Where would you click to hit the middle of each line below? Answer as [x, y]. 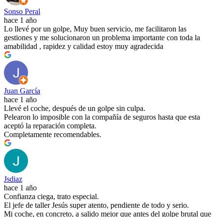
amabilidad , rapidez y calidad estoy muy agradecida [84, 46]
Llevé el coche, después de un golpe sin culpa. [75, 108]
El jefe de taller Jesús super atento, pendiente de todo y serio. [96, 205]
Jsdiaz [13, 179]
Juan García [22, 91]
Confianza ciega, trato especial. [51, 196]
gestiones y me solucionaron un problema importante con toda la [102, 37]
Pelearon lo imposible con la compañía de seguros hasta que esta [102, 117]
